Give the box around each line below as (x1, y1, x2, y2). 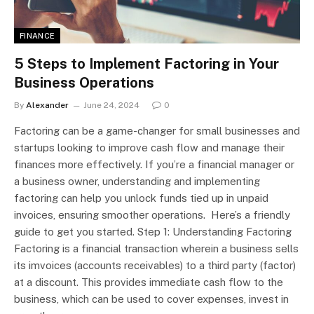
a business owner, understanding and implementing (14, 175, 260, 187)
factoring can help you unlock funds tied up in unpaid (14, 191, 268, 204)
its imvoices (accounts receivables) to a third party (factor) (14, 259, 296, 271)
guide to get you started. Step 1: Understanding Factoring (14, 225, 292, 238)
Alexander (26, 100, 69, 110)
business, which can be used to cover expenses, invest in (14, 292, 289, 305)
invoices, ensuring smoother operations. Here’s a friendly (14, 208, 290, 221)
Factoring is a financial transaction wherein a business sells (14, 242, 299, 254)
